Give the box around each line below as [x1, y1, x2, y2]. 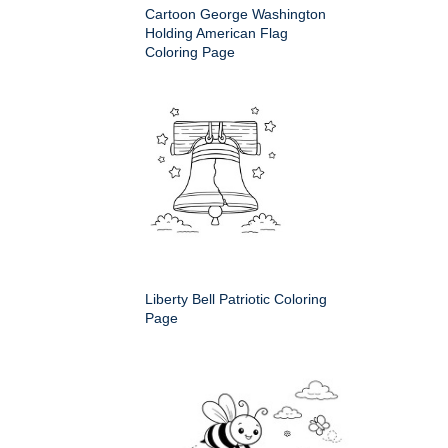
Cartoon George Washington [145, 6, 326, 23]
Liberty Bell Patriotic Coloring [145, 291, 327, 308]
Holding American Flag [145, 25, 288, 42]
